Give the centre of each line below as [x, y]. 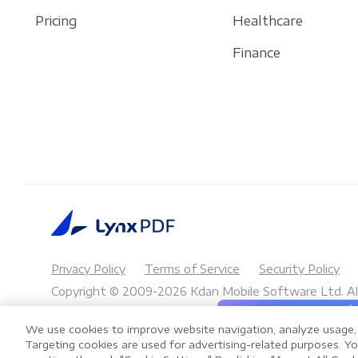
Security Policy [299, 269]
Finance [257, 53]
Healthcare [268, 21]
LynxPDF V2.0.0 [285, 319]
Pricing [56, 21]
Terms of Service [192, 269]
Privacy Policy [88, 269]
